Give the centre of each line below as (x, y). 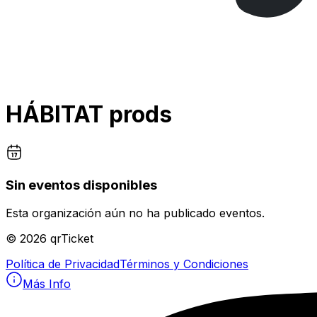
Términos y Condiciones (184, 264)
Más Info (47, 284)
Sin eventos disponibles (81, 185)
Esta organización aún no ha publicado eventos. (135, 213)
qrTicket (72, 239)
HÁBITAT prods (89, 115)
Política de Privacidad (63, 264)
